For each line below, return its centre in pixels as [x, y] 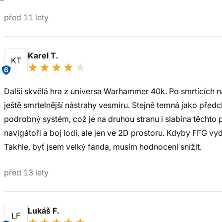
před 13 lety [26, 172]
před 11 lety [26, 17]
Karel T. [44, 55]
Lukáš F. [44, 211]
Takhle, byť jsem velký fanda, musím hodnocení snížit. [103, 147]
